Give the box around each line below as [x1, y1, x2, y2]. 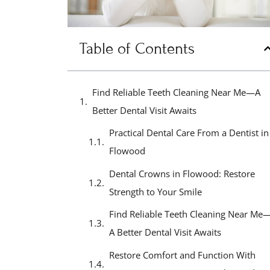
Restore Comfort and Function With [109, 248, 256, 261]
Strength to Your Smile [109, 185, 202, 198]
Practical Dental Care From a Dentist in [109, 127, 269, 139]
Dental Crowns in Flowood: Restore [109, 167, 255, 180]
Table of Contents [80, 39, 195, 58]
